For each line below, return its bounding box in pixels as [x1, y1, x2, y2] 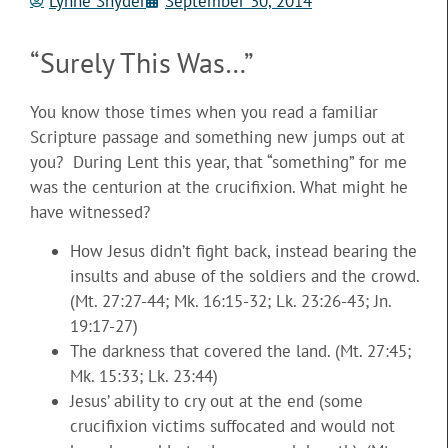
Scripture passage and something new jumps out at [30, 125, 405, 148]
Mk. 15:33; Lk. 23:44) [70, 365, 218, 388]
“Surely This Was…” [30, 43, 254, 81]
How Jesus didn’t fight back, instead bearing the [70, 240, 417, 263]
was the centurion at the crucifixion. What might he [30, 175, 408, 198]
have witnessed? [30, 200, 150, 223]
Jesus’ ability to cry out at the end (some [70, 390, 363, 413]
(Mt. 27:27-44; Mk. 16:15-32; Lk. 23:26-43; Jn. [70, 290, 391, 313]
